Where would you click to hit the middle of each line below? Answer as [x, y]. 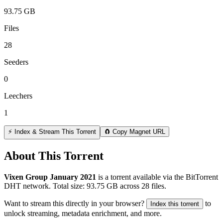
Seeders [16, 62]
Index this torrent [175, 204]
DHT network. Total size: [45, 186]
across [130, 186]
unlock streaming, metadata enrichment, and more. [83, 213]
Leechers [18, 96]
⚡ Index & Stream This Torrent [52, 131]
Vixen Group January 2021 [50, 177]
